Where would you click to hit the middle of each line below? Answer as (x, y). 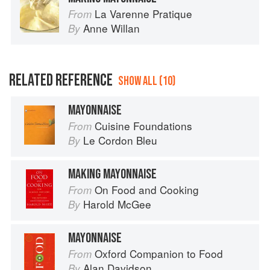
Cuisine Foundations (143, 126)
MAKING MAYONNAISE (112, 174)
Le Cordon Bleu (120, 140)
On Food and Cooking (147, 190)
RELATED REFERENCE (61, 81)
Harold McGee (117, 204)
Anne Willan (111, 28)
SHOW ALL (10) (147, 81)
